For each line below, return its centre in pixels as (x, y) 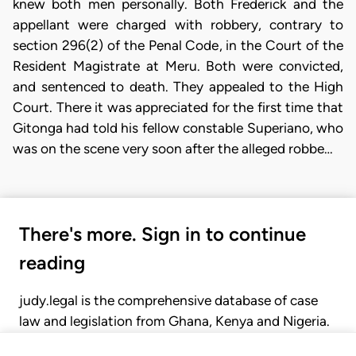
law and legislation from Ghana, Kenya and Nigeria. (174, 321)
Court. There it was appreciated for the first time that (178, 107)
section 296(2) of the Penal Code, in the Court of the (178, 45)
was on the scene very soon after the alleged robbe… (173, 149)
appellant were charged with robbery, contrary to (178, 25)
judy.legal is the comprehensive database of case (168, 301)
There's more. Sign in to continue (163, 234)
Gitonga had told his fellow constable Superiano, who (178, 128)
